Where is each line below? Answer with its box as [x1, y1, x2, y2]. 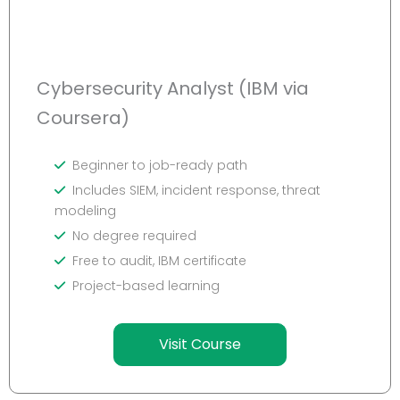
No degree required [72, 227, 196, 246]
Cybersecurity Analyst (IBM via [37, 76, 309, 102]
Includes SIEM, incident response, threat [72, 181, 321, 200]
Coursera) [37, 105, 129, 131]
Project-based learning [72, 277, 220, 296]
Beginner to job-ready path [72, 156, 247, 175]
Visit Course [159, 334, 241, 355]
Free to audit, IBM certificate [72, 252, 246, 271]
